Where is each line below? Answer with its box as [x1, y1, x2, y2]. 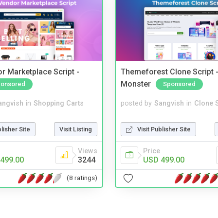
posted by [121, 99, 152, 108]
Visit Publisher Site [137, 125, 191, 133]
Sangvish [154, 99, 184, 108]
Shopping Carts [34, 99, 84, 108]
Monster [121, 79, 151, 89]
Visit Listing [59, 125, 92, 133]
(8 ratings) [67, 174, 97, 182]
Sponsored [163, 80, 196, 88]
